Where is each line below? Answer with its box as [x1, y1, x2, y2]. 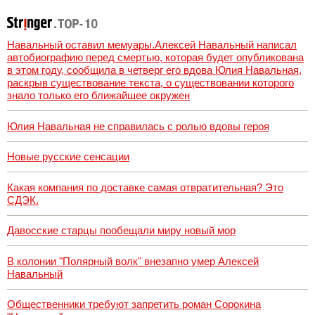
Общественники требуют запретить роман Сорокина [7, 298, 261, 311]
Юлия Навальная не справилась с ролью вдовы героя [7, 120, 269, 132]
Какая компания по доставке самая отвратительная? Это [7, 181, 283, 193]
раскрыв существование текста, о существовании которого [7, 77, 294, 89]
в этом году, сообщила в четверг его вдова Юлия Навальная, [7, 64, 302, 77]
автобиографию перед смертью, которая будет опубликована [7, 51, 304, 64]
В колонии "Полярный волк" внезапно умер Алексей [7, 255, 259, 267]
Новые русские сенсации [7, 150, 129, 163]
